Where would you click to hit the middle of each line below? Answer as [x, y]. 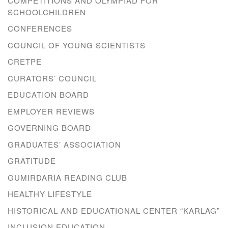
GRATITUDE [32, 161]
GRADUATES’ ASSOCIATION [64, 144]
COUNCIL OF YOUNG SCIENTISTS [77, 45]
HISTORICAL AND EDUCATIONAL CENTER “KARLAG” [114, 210]
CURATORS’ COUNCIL [52, 78]
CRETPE [25, 62]
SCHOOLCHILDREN [47, 12]
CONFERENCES [40, 28]
